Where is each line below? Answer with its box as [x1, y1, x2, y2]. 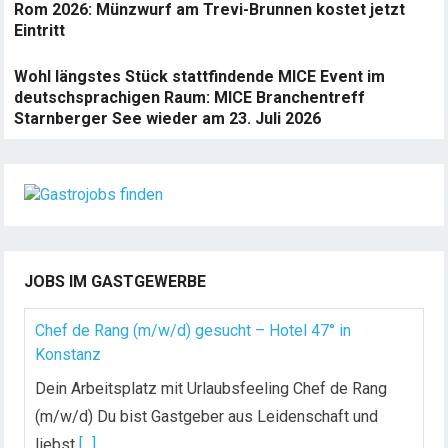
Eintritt [14, 21, 66, 40]
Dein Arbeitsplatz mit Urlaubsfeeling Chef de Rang [35, 379, 388, 398]
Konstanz [35, 345, 102, 364]
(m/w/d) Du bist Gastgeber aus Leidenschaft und [35, 407, 379, 426]
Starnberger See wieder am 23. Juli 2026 [14, 109, 322, 128]
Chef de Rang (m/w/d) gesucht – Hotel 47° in [35, 321, 352, 340]
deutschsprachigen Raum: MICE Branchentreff [14, 88, 366, 107]
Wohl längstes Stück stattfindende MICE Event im [14, 67, 386, 86]
